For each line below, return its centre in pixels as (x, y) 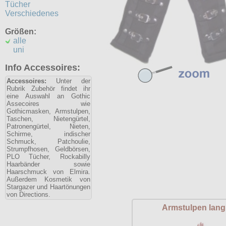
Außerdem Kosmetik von (48, 179)
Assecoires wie (48, 104)
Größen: (21, 32)
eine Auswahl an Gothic (48, 96)
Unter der (68, 81)
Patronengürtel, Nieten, (48, 126)
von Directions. (29, 194)
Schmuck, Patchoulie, (48, 142)
